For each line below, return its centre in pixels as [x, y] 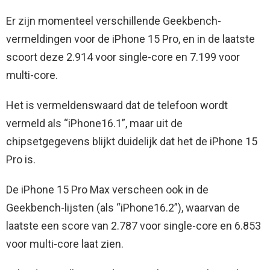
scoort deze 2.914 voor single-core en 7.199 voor [123, 57]
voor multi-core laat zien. [65, 244]
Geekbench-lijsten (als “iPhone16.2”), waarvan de [123, 208]
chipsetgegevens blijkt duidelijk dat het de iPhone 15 [132, 142]
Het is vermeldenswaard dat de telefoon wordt [117, 105]
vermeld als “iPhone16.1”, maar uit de [94, 124]
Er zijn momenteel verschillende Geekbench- [114, 21]
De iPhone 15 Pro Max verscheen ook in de [107, 190]
